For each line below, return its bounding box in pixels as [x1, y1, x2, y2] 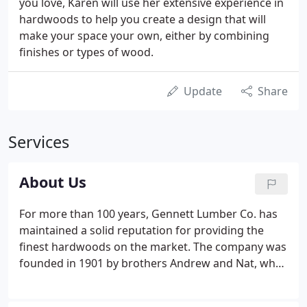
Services [8, 131, 69, 153]
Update [184, 84, 222, 99]
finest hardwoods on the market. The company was [19, 239, 286, 254]
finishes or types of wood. [19, 45, 153, 60]
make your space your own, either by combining [19, 28, 269, 43]
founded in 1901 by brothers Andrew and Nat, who [19, 256, 282, 271]
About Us [19, 172, 86, 192]
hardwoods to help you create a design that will [19, 12, 266, 27]
